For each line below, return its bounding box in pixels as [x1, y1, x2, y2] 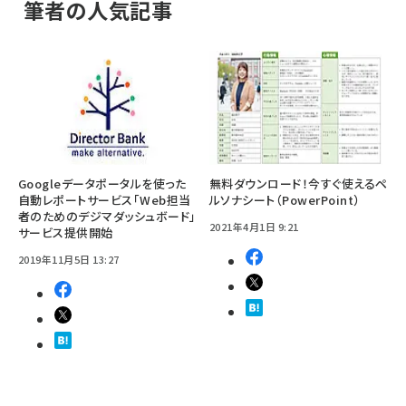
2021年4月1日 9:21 [209, 219, 299, 234]
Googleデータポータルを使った [18, 175, 187, 192]
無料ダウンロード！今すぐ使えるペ [209, 175, 388, 192]
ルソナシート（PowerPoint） [209, 191, 361, 208]
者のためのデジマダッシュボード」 [18, 208, 197, 225]
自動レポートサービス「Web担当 [18, 191, 191, 208]
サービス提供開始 [18, 224, 113, 241]
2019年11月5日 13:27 [18, 252, 120, 266]
